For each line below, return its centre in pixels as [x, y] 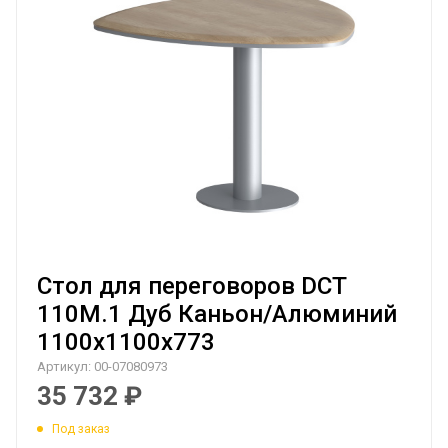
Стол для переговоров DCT [191, 286]
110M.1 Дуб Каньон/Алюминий [217, 314]
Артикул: [64, 366]
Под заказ [81, 428]
